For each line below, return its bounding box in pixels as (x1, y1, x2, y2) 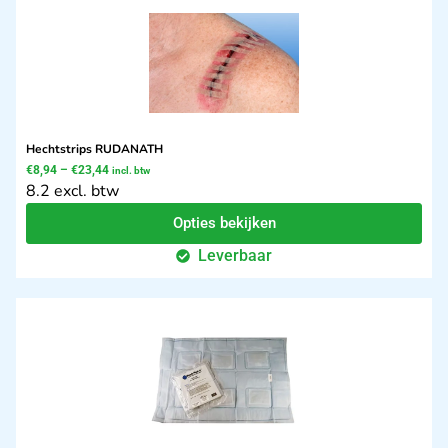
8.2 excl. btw (26, 179, 119, 202)
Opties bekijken (172, 213, 276, 232)
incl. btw (112, 164, 150, 176)
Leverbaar (198, 245, 273, 265)
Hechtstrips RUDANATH (26, 140, 163, 157)
